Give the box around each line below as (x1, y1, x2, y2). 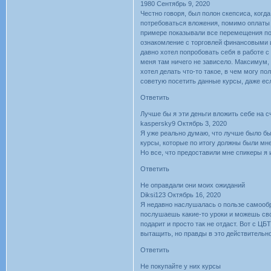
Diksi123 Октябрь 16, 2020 (140, 191, 221, 199)
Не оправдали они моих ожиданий (140, 181, 246, 189)
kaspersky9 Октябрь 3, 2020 (140, 120, 227, 128)
